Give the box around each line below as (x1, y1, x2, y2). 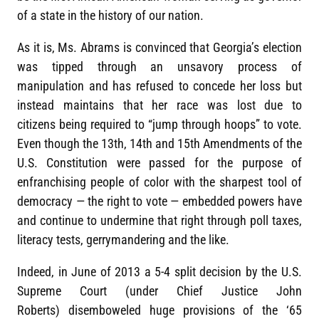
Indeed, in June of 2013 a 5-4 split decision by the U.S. (17, 264, 302, 280)
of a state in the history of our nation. (17, 8, 206, 23)
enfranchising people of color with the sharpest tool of (17, 174, 302, 190)
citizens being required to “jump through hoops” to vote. (17, 117, 302, 132)
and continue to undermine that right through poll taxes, (17, 213, 302, 229)
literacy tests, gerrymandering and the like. (17, 232, 229, 248)
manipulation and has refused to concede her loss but (17, 78, 302, 94)
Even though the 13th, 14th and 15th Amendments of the (17, 136, 302, 152)
